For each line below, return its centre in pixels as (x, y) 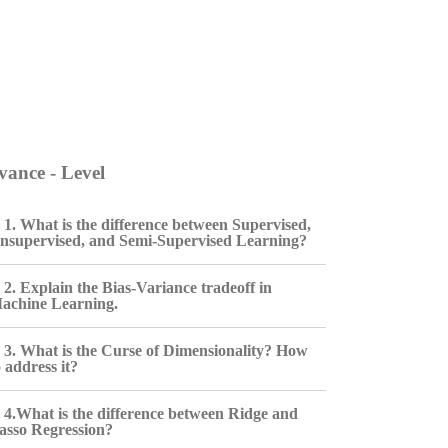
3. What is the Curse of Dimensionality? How (155, 350)
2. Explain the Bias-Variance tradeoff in (137, 287)
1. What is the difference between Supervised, (157, 224)
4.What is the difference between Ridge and (150, 413)
